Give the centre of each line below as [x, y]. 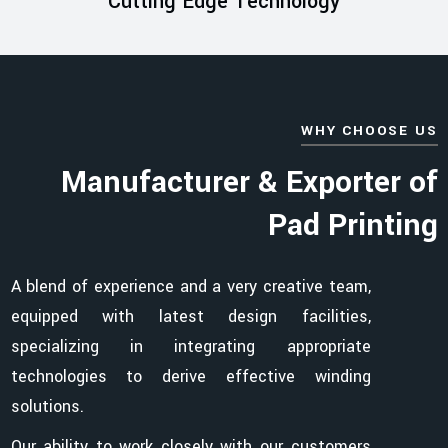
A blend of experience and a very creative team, [190, 287]
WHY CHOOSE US [369, 131]
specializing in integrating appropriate [190, 347]
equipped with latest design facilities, [190, 317]
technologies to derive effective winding [190, 377]
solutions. [47, 407]
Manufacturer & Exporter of [249, 183]
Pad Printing [352, 226]
